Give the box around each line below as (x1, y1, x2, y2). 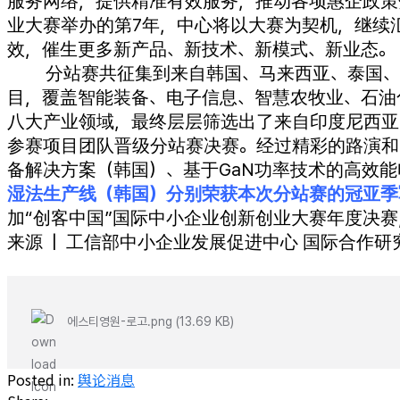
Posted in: (7, 368, 78, 390)
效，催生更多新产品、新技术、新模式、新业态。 (7, 37, 396, 60)
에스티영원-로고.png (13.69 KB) (67, 314, 234, 329)
